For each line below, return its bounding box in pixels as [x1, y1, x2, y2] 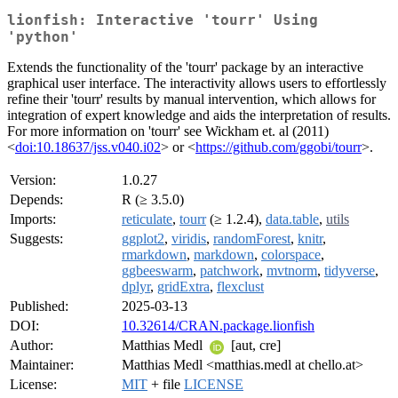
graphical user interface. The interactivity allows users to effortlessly [7, 76, 386, 92]
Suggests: [10, 231, 63, 247]
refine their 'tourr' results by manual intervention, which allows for [7, 92, 376, 107]
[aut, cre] [227, 338, 281, 354]
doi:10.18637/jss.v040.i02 [15, 139, 161, 155]
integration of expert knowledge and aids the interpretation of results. [7, 107, 391, 123]
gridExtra [157, 279, 210, 295]
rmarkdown [122, 247, 187, 263]
